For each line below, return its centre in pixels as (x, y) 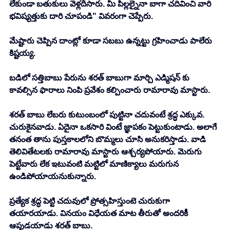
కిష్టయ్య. (22, 53)
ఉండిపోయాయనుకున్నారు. (53, 177)
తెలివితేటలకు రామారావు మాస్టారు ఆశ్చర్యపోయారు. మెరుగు (107, 152)
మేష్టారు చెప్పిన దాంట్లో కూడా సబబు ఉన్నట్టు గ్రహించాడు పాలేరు (112, 41)
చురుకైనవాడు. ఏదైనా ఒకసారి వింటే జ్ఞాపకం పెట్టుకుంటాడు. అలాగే (114, 127)
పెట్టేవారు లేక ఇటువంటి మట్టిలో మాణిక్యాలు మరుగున (95, 164)
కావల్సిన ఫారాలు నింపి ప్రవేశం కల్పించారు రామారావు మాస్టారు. (110, 90)
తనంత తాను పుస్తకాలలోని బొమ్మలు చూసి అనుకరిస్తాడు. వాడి (109, 140)
